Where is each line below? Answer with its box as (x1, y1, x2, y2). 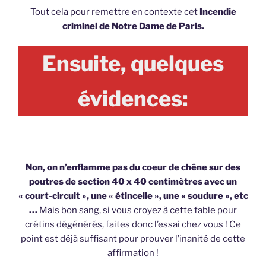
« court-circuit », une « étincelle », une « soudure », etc (18, 191, 248, 202)
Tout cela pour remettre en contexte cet (30, 6, 199, 17)
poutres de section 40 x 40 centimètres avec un (29, 176, 237, 188)
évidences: (78, 85, 188, 112)
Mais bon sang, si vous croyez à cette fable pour (39, 205, 237, 216)
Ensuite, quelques (42, 50, 224, 77)
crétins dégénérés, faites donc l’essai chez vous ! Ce (25, 219, 241, 230)
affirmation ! (107, 248, 159, 259)
